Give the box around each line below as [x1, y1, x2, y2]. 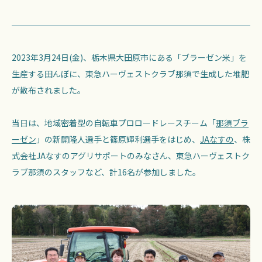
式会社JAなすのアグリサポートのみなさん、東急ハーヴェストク [12, 150, 250, 161]
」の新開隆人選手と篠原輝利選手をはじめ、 [36, 133, 200, 145]
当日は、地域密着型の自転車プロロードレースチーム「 [12, 117, 216, 129]
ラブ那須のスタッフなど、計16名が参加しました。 [12, 166, 201, 178]
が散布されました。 [12, 84, 85, 96]
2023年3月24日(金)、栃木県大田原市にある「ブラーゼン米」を [12, 51, 247, 63]
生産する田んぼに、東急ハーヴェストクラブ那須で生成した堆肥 [12, 68, 249, 80]
